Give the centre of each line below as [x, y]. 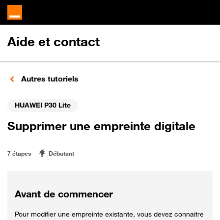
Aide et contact [54, 41]
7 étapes [19, 153]
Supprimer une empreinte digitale [101, 126]
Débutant [61, 153]
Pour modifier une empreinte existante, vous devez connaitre [109, 214]
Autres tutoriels [49, 79]
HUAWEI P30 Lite [43, 105]
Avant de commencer [64, 194]
